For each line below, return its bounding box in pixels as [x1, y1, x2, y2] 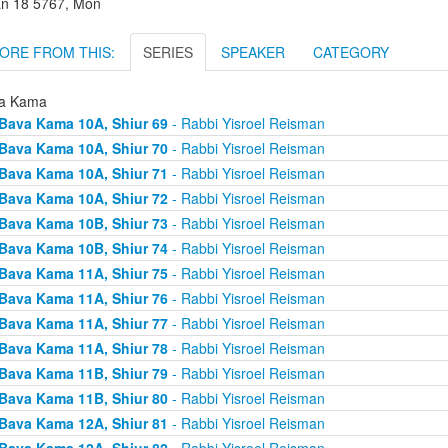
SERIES [143, 41, 193, 62]
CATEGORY [313, 41, 389, 62]
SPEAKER [221, 41, 285, 62]
